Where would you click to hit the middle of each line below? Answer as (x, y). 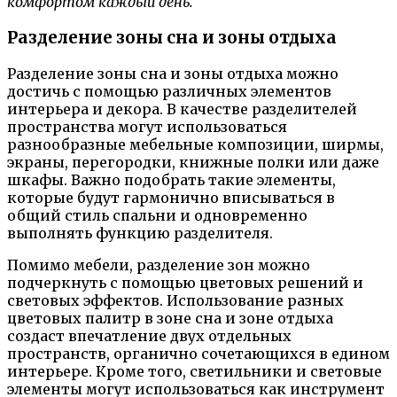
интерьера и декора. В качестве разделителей (182, 109)
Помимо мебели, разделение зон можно (159, 265)
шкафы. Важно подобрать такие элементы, (171, 179)
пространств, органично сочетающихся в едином (198, 353)
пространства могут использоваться (147, 126)
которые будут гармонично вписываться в (171, 197)
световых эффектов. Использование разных (175, 300)
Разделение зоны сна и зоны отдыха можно (173, 73)
